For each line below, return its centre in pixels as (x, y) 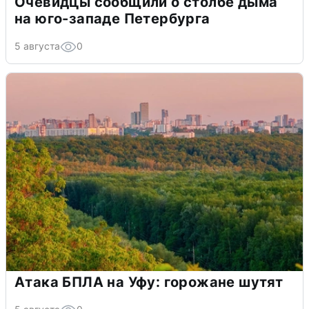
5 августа (37, 46)
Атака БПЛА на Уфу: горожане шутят (149, 282)
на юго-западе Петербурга (112, 18)
